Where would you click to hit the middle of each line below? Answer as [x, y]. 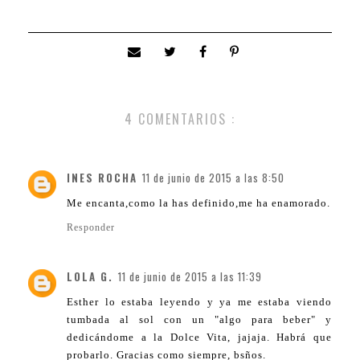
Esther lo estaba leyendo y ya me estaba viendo [199, 301]
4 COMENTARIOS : [180, 119]
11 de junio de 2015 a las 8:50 [213, 177]
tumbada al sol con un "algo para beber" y [199, 319]
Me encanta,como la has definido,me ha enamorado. [198, 202]
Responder [91, 227]
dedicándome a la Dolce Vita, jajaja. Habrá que [199, 337]
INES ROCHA [102, 177]
